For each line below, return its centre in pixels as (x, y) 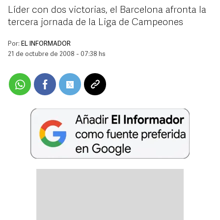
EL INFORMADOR (46, 44)
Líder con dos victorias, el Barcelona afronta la (107, 10)
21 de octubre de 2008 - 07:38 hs (57, 54)
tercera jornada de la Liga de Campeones (96, 23)
